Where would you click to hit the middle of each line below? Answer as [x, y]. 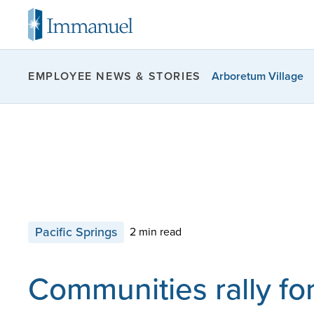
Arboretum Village [257, 76]
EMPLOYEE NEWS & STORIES [115, 76]
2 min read [156, 232]
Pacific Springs [76, 232]
